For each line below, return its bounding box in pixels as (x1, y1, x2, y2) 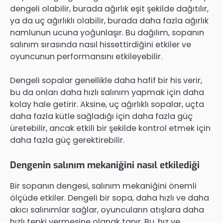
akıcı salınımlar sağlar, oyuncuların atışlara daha (10, 204, 204, 216)
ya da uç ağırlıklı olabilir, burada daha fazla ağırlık (10, 14, 209, 26)
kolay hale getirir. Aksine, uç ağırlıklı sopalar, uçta (10, 98, 204, 110)
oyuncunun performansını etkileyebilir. (10, 50, 162, 62)
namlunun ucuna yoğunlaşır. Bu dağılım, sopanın (10, 26, 204, 38)
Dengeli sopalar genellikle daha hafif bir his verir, (10, 74, 202, 86)
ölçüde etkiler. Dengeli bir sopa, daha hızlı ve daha (10, 192, 209, 204)
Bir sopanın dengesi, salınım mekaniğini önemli (10, 180, 197, 192)
